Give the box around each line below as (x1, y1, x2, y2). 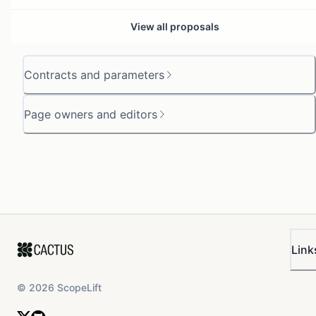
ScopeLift (57, 281, 102, 293)
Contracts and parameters (24, 67, 164, 82)
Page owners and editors (24, 107, 157, 121)
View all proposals (130, 20, 219, 32)
